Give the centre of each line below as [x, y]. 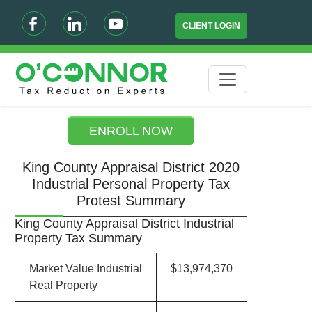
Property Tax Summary [78, 238]
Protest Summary [131, 201]
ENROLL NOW [131, 131]
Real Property [63, 285]
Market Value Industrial [85, 268]
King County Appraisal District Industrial [124, 224]
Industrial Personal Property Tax [131, 184]
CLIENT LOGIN [212, 26]
